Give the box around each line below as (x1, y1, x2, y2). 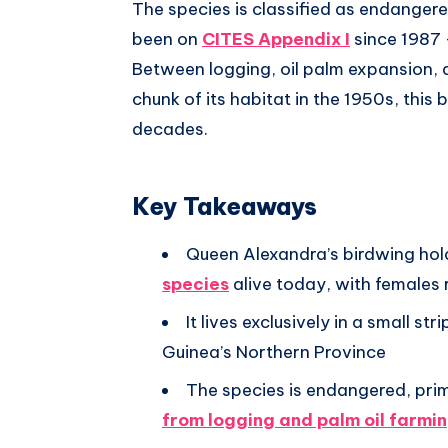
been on (132, 27, 202, 50)
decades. (132, 117, 208, 140)
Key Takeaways (132, 191, 317, 222)
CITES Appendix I (202, 27, 350, 50)
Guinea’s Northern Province (162, 340, 386, 363)
